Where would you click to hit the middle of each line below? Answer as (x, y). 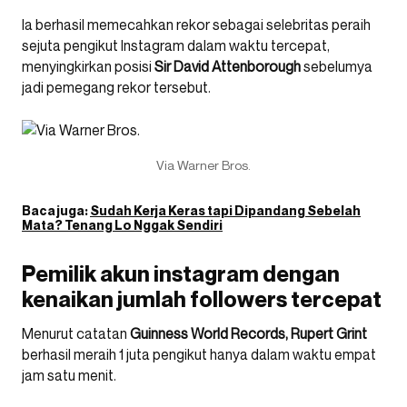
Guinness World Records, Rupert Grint (248, 333)
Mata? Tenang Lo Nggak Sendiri (122, 224)
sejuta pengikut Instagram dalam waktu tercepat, (176, 45)
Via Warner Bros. (203, 164)
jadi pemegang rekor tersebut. (116, 87)
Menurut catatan (76, 333)
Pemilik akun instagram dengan (181, 273)
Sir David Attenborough (228, 66)
